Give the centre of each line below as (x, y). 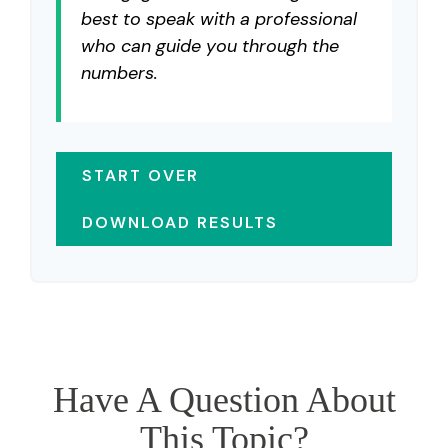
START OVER (140, 175)
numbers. (119, 73)
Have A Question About (224, 400)
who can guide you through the (210, 46)
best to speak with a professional (219, 19)
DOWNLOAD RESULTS (180, 222)
